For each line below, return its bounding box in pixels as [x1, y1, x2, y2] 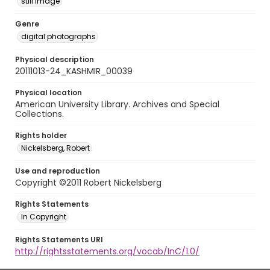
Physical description [15, 54, 94, 64]
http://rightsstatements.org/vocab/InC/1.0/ [15, 245, 199, 257]
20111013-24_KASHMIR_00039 [15, 65, 133, 77]
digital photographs [21, 31, 96, 42]
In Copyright [21, 212, 66, 222]
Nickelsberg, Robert [21, 143, 90, 153]
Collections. [15, 108, 64, 120]
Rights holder [15, 130, 67, 140]
